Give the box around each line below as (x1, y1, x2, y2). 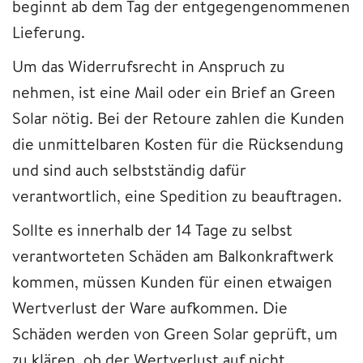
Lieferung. (12, 20, 85, 43)
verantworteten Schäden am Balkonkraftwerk (12, 244, 334, 267)
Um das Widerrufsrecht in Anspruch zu (12, 54, 285, 77)
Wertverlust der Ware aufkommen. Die (12, 296, 288, 318)
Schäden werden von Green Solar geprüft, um (12, 322, 338, 344)
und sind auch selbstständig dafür (12, 158, 246, 181)
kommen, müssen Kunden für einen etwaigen (12, 270, 332, 293)
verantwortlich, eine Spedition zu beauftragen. (12, 184, 342, 207)
